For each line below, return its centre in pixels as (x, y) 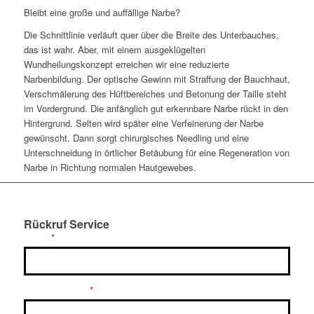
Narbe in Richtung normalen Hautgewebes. (110, 168)
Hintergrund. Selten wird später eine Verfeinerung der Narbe (143, 123)
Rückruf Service (66, 224)
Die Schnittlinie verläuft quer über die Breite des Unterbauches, (151, 35)
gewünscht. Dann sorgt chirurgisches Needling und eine (136, 138)
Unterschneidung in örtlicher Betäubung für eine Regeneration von (156, 153)
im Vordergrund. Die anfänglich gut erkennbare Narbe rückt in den (156, 109)
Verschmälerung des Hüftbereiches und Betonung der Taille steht (155, 94)
